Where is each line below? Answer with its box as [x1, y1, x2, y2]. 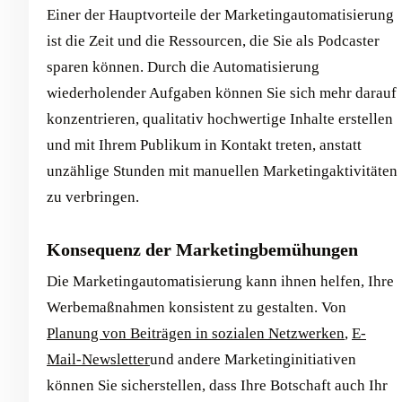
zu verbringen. [47, 188, 139, 205]
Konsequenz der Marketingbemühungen [47, 240, 358, 259]
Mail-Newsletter [47, 351, 150, 368]
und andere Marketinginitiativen [150, 351, 356, 368]
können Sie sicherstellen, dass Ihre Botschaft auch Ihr [47, 377, 388, 394]
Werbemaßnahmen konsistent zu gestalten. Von [47, 299, 346, 316]
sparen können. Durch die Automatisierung [47, 58, 319, 75]
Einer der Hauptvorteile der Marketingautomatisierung [47, 6, 394, 23]
